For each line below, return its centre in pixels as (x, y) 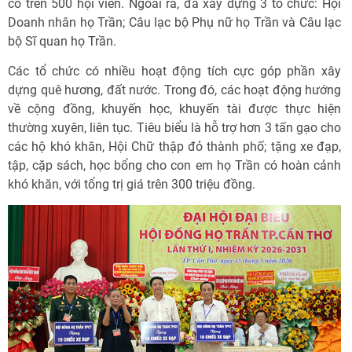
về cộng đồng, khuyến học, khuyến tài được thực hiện (174, 108)
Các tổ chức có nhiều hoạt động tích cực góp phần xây (174, 71)
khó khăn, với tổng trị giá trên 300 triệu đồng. (132, 184)
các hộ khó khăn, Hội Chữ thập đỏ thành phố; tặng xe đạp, (174, 146)
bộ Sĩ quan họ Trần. (62, 41)
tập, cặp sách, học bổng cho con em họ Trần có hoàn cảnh (174, 165)
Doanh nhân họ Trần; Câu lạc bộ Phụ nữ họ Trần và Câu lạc (174, 22)
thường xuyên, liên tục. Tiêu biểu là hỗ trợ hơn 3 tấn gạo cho (174, 127)
